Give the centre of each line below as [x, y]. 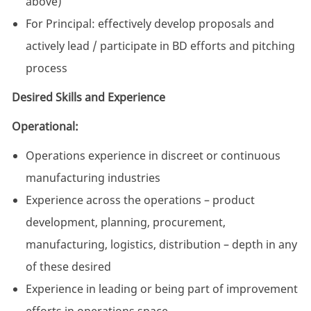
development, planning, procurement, [125, 222]
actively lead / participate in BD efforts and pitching [160, 46]
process [46, 68]
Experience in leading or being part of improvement [161, 289]
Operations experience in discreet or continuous [153, 156]
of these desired [68, 267]
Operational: [45, 127]
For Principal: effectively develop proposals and [150, 24]
